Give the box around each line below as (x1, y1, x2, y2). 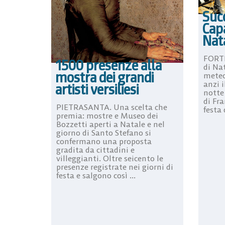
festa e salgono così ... (56, 170, 136, 180)
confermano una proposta (56, 136, 152, 146)
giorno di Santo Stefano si (56, 127, 151, 138)
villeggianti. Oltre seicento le (56, 153, 163, 163)
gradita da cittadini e (56, 144, 135, 155)
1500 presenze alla (55, 56, 162, 74)
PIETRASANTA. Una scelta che (56, 101, 167, 112)
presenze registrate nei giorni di (56, 161, 173, 172)
